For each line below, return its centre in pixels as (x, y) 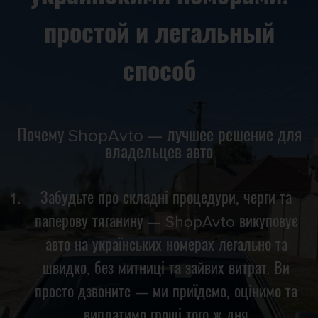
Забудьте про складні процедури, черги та (166, 199)
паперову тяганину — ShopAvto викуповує (166, 222)
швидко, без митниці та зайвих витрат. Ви (166, 269)
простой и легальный (159, 34)
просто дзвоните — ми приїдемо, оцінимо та (166, 292)
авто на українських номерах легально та (166, 246)
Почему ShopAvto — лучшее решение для (159, 136)
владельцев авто (159, 153)
